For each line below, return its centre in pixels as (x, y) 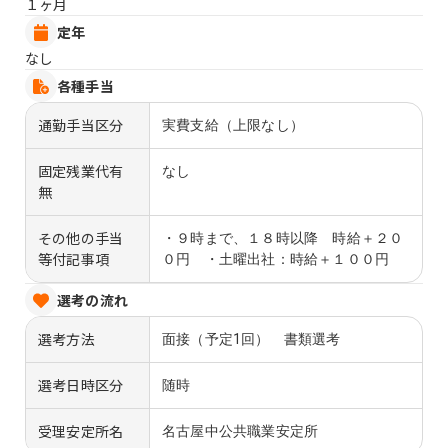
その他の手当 (81, 238)
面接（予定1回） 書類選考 (251, 339)
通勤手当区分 (81, 125)
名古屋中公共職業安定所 (240, 431)
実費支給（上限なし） (233, 125)
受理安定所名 (81, 431)
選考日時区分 (81, 385)
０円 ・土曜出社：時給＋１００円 (276, 259)
